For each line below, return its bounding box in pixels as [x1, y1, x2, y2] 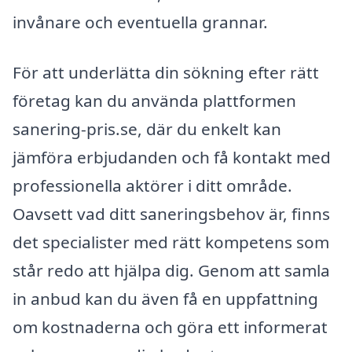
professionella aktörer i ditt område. [13, 174, 292, 196]
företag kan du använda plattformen [13, 89, 296, 112]
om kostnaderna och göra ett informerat [13, 315, 328, 338]
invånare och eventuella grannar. [13, 11, 268, 34]
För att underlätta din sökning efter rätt [13, 60, 319, 83]
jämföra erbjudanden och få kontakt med [13, 145, 331, 168]
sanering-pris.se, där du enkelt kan [13, 117, 281, 140]
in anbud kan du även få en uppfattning [13, 287, 318, 310]
